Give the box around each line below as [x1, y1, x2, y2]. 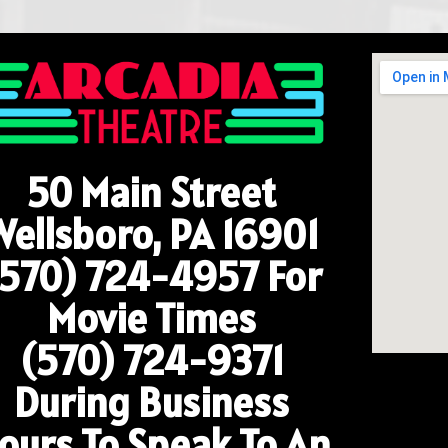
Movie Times [47, 292, 257, 344]
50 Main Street [27, 166, 277, 218]
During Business [14, 376, 290, 428]
